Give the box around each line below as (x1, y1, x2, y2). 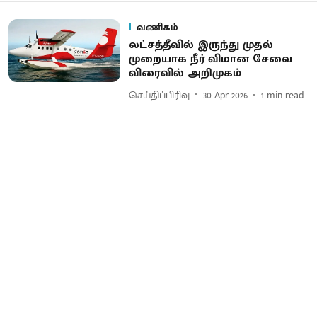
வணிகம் (136, 19, 178, 35)
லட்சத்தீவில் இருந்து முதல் (128, 35, 273, 54)
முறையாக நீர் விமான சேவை (128, 50, 292, 69)
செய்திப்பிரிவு (128, 86, 190, 103)
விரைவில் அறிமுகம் (128, 64, 241, 83)
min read (266, 86, 304, 103)
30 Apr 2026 (202, 86, 248, 103)
